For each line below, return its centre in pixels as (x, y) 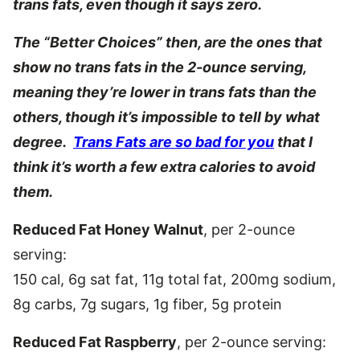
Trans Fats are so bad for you (174, 141)
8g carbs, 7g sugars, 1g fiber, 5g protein (147, 304)
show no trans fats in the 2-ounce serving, (160, 67)
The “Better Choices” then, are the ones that (168, 42)
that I (293, 141)
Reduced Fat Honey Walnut (108, 229)
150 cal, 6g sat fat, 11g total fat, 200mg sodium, (174, 279)
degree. (43, 141)
